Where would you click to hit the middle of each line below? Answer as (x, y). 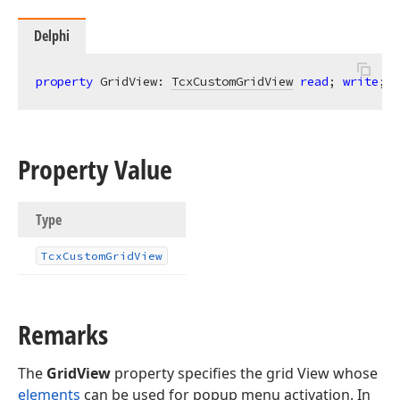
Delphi (52, 36)
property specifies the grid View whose (244, 373)
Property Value (95, 169)
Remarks (63, 334)
